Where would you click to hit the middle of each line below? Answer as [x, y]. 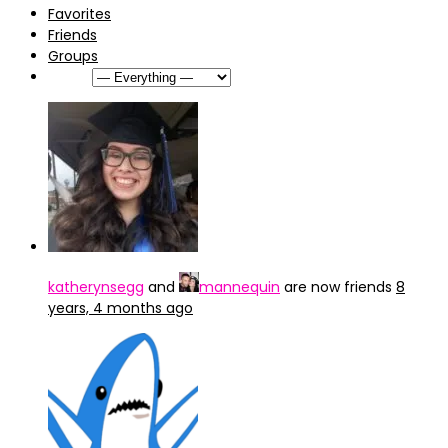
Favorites [79, 14]
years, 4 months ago [120, 308]
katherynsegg [96, 287]
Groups [73, 56]
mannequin [239, 287]
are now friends [338, 287]
